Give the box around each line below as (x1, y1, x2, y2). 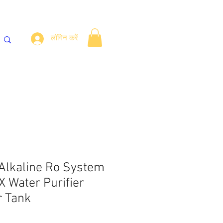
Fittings (24, 70, 46, 79)
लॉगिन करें (51, 34, 78, 43)
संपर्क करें (66, 70, 89, 79)
